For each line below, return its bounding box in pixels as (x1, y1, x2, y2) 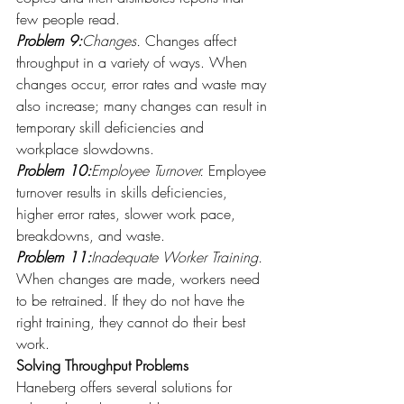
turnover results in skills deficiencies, (16, 182, 232, 202)
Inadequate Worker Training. (91, 247, 262, 267)
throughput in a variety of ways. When (16, 52, 252, 72)
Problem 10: (16, 161, 91, 180)
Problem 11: (16, 247, 91, 267)
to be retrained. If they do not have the (16, 290, 249, 310)
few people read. (16, 9, 120, 29)
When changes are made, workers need (16, 269, 264, 289)
